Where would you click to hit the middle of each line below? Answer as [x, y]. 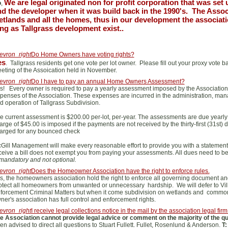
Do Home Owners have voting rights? [82, 54]
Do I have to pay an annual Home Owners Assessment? [108, 81]
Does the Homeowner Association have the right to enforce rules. [120, 171]
